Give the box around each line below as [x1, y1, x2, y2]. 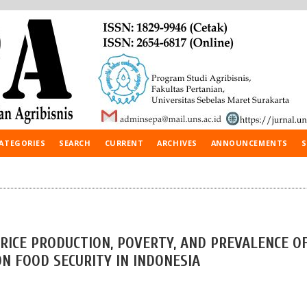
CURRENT [104, 138, 144, 148]
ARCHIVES [157, 138, 197, 148]
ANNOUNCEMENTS [210, 138, 288, 148]
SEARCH [59, 138, 91, 148]
